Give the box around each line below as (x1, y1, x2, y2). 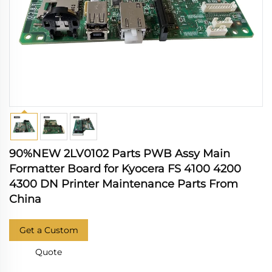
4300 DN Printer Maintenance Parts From (9, 177, 238, 191)
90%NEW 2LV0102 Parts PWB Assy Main (9, 147, 230, 160)
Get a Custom (19, 225, 78, 236)
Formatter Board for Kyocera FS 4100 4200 (9, 162, 241, 175)
